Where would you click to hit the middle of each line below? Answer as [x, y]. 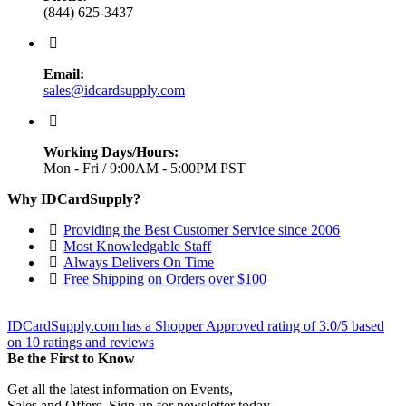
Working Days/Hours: [111, 151]
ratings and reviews [97, 342]
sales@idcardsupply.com [114, 90]
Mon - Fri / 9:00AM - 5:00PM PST [145, 168]
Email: [64, 73]
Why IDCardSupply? [74, 198]
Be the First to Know [71, 358]
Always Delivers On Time [139, 262]
